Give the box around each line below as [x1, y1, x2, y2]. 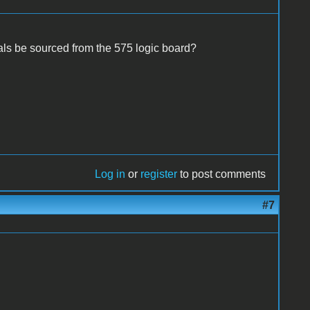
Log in [95, 167, 126, 180]
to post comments [177, 167, 266, 180]
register [140, 167, 178, 180]
